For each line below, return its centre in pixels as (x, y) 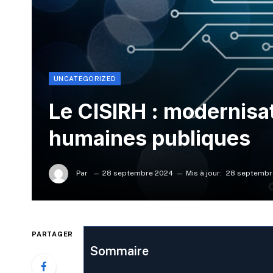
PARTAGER (53, 234)
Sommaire (119, 251)
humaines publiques (150, 138)
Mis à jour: (204, 173)
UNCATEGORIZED (85, 79)
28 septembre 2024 (138, 173)
